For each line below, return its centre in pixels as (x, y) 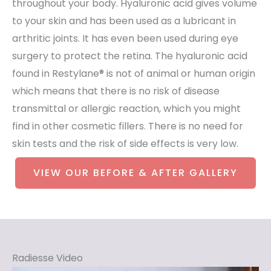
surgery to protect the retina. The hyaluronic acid (130, 56)
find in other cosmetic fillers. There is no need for (128, 126)
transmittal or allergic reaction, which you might (126, 108)
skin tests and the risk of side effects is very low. (125, 143)
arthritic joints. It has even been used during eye (125, 38)
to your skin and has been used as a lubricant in (124, 21)
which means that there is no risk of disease (116, 91)
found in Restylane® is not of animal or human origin (134, 73)
